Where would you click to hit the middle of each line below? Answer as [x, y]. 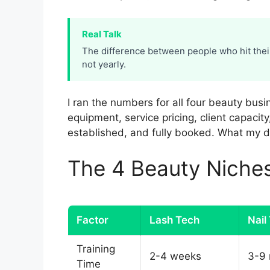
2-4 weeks [175, 256]
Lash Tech [174, 220]
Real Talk [102, 34]
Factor [93, 220]
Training [96, 249]
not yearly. [104, 64]
